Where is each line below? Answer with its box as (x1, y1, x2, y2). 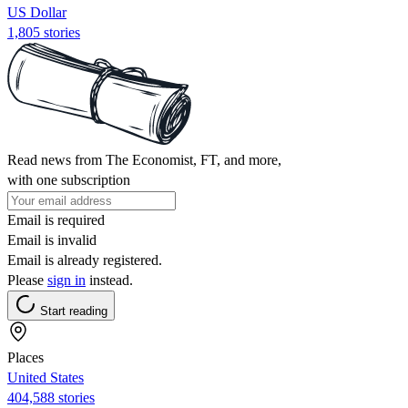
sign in (47, 271, 86, 288)
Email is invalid (7, 231, 97, 248)
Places (7, 349, 44, 365)
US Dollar (7, 4, 66, 20)
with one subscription (7, 171, 130, 188)
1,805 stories (7, 24, 80, 40)
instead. (86, 271, 133, 288)
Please (7, 271, 47, 288)
